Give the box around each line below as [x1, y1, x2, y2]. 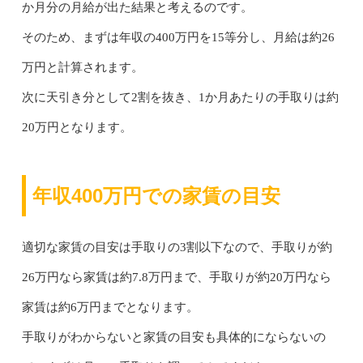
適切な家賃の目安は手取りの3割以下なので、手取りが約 [21, 240, 332, 254]
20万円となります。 [21, 120, 132, 134]
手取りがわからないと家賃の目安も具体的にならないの [21, 330, 326, 344]
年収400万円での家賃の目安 [32, 184, 280, 207]
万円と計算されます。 [21, 60, 143, 74]
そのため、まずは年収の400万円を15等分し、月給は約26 [21, 30, 335, 44]
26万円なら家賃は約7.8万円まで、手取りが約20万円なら [21, 270, 331, 284]
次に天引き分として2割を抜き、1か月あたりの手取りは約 [21, 90, 339, 104]
